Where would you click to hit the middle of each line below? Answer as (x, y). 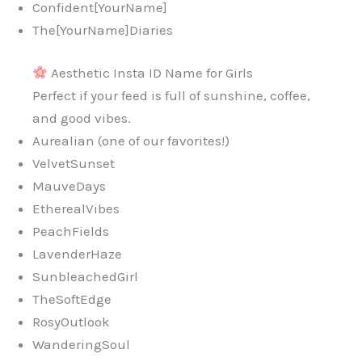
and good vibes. (82, 118)
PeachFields (71, 232)
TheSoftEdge (72, 299)
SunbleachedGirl (85, 277)
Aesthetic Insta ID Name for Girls (151, 73)
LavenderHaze (77, 254)
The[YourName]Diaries (103, 29)
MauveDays (69, 186)
